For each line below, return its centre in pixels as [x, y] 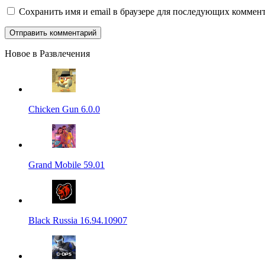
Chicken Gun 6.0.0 [64, 109]
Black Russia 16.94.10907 [78, 220]
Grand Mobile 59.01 [67, 164]
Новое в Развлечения [47, 53]
